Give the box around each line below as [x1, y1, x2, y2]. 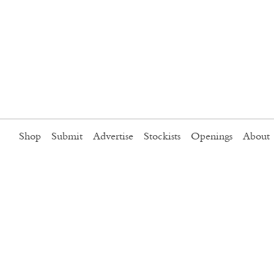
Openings [191, 131, 232, 143]
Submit [51, 131, 83, 143]
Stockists [144, 131, 180, 143]
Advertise [93, 131, 133, 143]
